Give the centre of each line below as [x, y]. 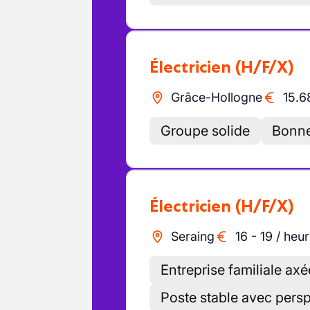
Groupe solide [205, 131]
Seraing [192, 236]
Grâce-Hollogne [216, 97]
